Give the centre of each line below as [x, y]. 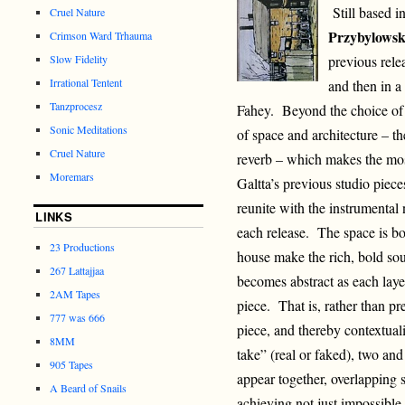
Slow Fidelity [79, 58]
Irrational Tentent [86, 82]
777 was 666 [78, 317]
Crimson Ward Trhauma [101, 35]
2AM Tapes [75, 293]
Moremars [72, 176]
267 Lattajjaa [77, 270]
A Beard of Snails [89, 387]
